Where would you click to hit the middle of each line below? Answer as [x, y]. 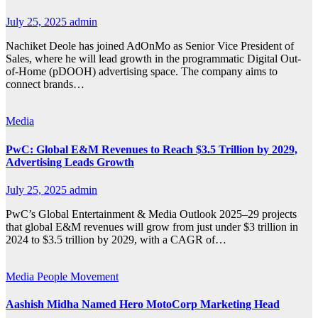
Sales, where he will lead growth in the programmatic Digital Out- [153, 59]
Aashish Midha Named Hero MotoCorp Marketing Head [143, 305]
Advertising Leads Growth [70, 162]
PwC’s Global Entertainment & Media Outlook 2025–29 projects [151, 214]
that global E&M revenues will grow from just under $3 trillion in [152, 226]
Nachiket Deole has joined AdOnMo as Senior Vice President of [150, 46]
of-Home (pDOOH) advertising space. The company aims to [142, 72]
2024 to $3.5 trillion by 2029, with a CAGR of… [116, 239]
